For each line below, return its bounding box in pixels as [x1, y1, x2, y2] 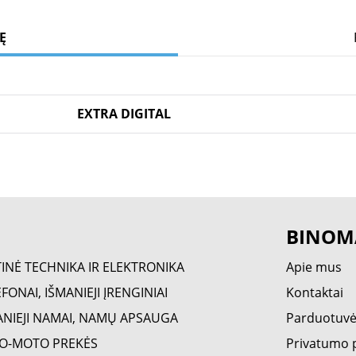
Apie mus [286, 258, 342, 276]
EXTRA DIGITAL [77, 105, 171, 122]
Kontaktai [286, 284, 344, 301]
